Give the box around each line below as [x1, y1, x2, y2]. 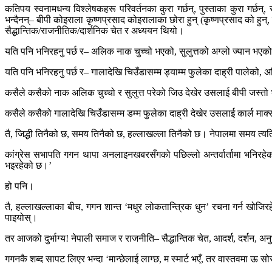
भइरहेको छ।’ [5, 160, 52, 171]
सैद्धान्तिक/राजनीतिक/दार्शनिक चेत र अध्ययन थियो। [5, 25, 184, 36]
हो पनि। [5, 181, 34, 192]
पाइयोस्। [5, 212, 38, 223]
